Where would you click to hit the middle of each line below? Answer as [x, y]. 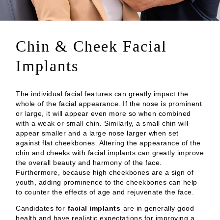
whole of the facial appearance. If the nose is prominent [109, 104]
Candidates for [41, 208]
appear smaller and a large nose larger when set [97, 133]
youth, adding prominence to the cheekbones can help [107, 182]
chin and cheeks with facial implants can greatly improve [110, 153]
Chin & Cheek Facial [91, 46]
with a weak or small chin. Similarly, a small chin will [102, 124]
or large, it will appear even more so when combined [103, 114]
